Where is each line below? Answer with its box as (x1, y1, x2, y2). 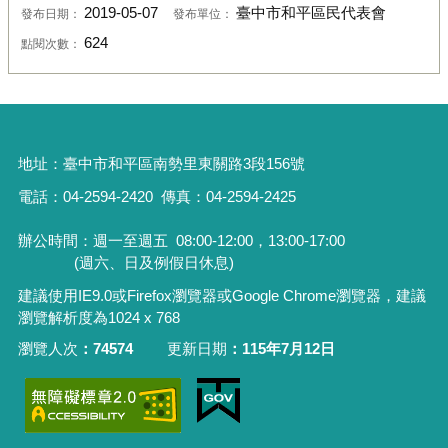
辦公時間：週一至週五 (17, 231, 176, 249)
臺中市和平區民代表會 (235, 5, 386, 22)
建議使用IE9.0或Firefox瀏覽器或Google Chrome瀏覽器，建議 (17, 286, 426, 304)
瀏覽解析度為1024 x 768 (17, 308, 180, 326)
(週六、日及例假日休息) (17, 253, 234, 271)
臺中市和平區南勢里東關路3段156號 (62, 155, 305, 173)
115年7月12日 (242, 340, 336, 358)
